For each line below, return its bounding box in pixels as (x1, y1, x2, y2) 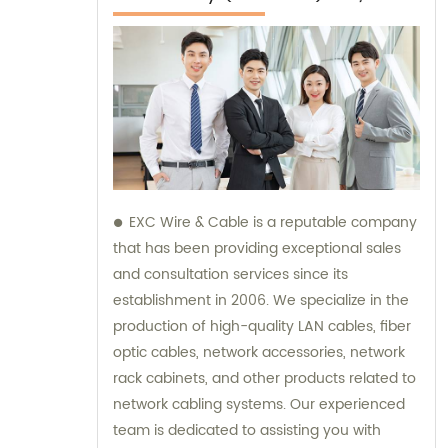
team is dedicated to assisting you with (113, 419, 381, 443)
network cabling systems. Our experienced (113, 393, 405, 417)
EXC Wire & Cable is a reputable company (129, 211, 417, 235)
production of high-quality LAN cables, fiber (113, 315, 411, 339)
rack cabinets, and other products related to (113, 367, 416, 391)
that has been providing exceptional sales (113, 237, 401, 261)
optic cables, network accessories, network (113, 341, 405, 365)
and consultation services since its (113, 263, 348, 287)
